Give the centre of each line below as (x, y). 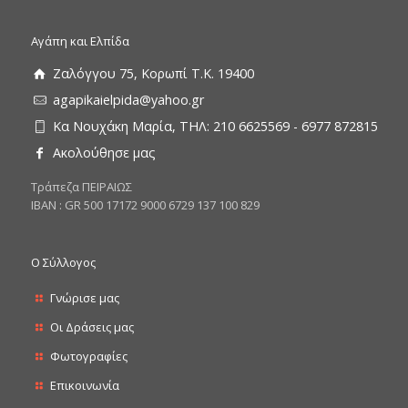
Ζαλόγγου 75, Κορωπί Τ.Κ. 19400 (151, 74)
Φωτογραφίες (88, 357)
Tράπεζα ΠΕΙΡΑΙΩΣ (81, 187)
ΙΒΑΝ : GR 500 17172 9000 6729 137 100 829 (145, 205)
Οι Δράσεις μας (92, 327)
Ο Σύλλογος (63, 263)
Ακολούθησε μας (104, 153)
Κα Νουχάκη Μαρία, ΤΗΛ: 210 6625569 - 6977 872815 (213, 127)
